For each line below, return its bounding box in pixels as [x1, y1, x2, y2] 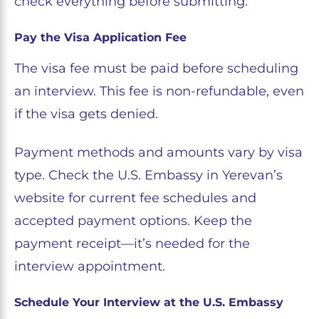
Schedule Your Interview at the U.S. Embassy [14, 296, 283, 310]
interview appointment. [14, 258, 165, 275]
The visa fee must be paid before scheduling [14, 61, 298, 77]
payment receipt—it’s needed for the [14, 236, 250, 252]
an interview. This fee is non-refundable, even [14, 83, 304, 100]
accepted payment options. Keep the [14, 213, 252, 229]
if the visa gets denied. [14, 106, 158, 122]
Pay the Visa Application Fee [14, 31, 187, 45]
